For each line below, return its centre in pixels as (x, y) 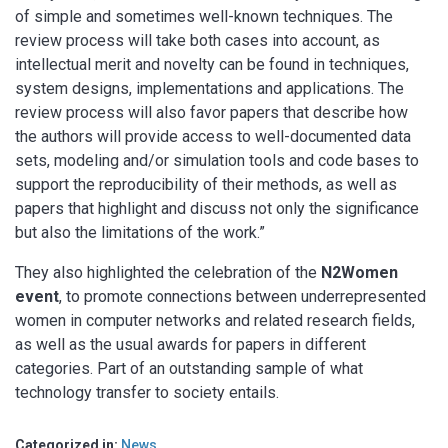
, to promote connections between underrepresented (242, 297)
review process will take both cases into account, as (197, 41)
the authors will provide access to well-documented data (213, 137)
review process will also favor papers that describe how (211, 113)
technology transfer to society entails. (147, 393)
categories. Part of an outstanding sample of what (189, 369)
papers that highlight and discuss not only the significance (217, 209)
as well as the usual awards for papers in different (190, 345)
